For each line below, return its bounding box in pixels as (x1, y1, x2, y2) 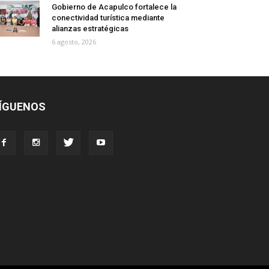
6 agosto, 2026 (52, 37, 96, 47)
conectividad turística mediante (52, 13, 165, 23)
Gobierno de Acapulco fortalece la (52, 2, 177, 12)
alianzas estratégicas (52, 24, 128, 34)
